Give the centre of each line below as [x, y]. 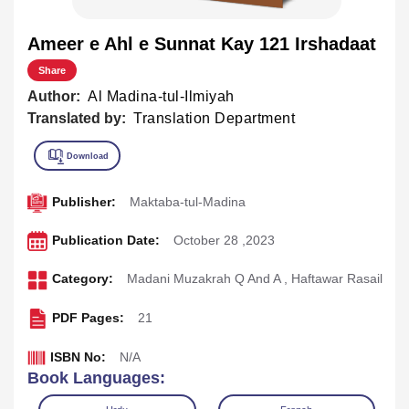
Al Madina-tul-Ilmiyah [161, 96]
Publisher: [84, 201]
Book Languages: [96, 378]
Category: [82, 279]
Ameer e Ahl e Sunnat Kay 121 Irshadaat [202, 43]
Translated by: [77, 118]
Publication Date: [105, 241]
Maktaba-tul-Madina [187, 201]
